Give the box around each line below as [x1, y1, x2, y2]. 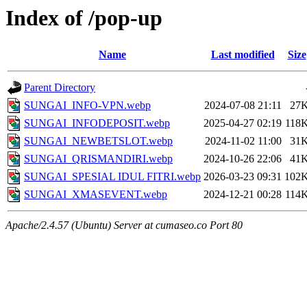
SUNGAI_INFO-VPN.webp [24, 99, 151, 112]
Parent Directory [24, 82, 95, 94]
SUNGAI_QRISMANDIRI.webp [24, 153, 173, 165]
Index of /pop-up [5, 5, 162, 30]
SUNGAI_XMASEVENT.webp [24, 188, 167, 201]
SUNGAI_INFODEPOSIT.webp [24, 117, 170, 130]
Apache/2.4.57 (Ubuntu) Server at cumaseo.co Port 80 [5, 219, 243, 232]
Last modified [210, 49, 275, 61]
